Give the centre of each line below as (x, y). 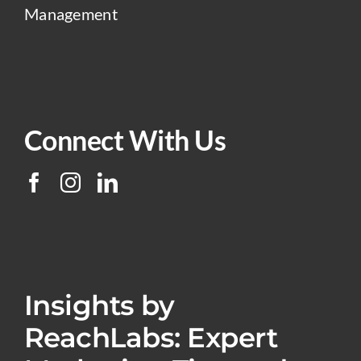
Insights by (99, 305)
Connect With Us (125, 139)
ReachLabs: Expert (151, 337)
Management (71, 13)
